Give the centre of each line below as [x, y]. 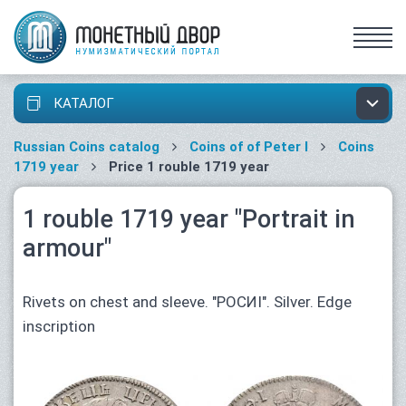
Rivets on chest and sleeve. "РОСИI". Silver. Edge [187, 302]
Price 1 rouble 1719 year [187, 167]
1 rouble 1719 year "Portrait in [189, 219]
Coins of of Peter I [249, 147]
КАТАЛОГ [82, 103]
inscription [59, 326]
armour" [67, 248]
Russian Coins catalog [87, 147]
